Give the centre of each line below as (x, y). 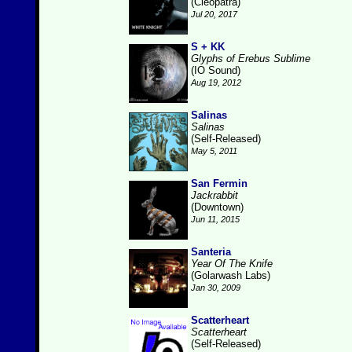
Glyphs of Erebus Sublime (251, 59)
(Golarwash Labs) (231, 275)
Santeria (211, 252)
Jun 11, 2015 (215, 219)
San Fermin (219, 183)
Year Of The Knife (232, 264)
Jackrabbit (214, 195)
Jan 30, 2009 (216, 288)
